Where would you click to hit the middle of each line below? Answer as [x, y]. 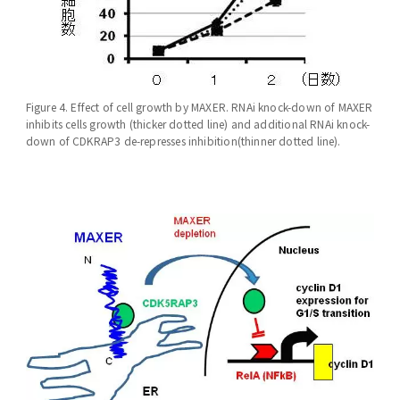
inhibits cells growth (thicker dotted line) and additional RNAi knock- [198, 124]
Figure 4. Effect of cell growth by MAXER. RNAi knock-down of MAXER [199, 107]
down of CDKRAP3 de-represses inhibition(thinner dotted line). [183, 141]
